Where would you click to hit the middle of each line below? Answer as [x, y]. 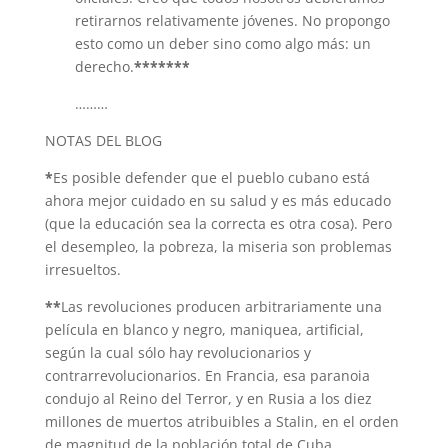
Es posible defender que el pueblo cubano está [211, 177]
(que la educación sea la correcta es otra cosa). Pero [218, 223]
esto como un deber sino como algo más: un [222, 43]
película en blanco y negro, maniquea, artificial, [204, 329]
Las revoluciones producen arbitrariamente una [221, 306]
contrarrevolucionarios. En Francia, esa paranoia [207, 375]
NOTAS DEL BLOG [103, 140]
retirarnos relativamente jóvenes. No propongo [232, 20]
